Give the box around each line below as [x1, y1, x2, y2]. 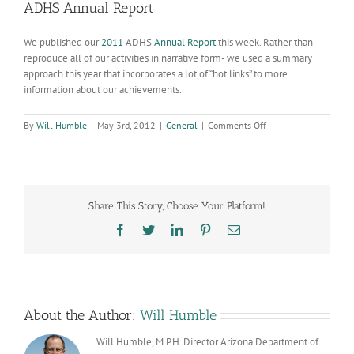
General [166, 119, 198, 131]
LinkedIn [183, 222, 228, 235]
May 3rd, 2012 [97, 119, 156, 131]
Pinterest [211, 222, 254, 235]
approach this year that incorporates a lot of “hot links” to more [24, 66, 288, 81]
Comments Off [208, 119, 266, 131]
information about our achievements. [24, 82, 182, 96]
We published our [24, 35, 101, 49]
